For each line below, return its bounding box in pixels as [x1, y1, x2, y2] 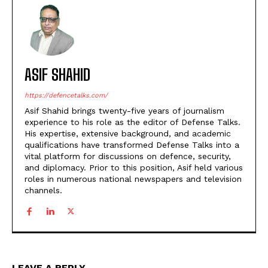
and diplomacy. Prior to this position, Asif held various [25, 162, 243, 172]
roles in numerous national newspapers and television [25, 173, 242, 184]
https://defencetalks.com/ [25, 91, 108, 99]
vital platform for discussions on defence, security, [25, 151, 231, 161]
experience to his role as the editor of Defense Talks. [25, 117, 240, 127]
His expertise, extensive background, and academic [25, 128, 231, 138]
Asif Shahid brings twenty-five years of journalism [25, 105, 224, 115]
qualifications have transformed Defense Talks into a [25, 139, 239, 150]
